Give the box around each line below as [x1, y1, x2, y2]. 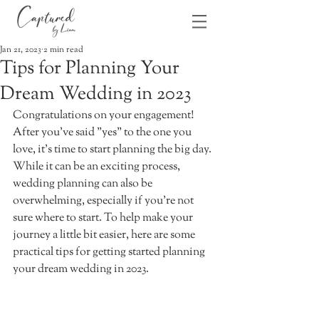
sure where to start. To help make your [13, 210, 195, 226]
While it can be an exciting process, [13, 159, 182, 175]
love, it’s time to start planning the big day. [13, 142, 214, 158]
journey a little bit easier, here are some [13, 227, 197, 244]
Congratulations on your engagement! [13, 108, 196, 124]
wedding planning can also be [13, 176, 155, 192]
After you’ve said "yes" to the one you [13, 125, 194, 141]
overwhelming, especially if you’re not [13, 193, 196, 209]
